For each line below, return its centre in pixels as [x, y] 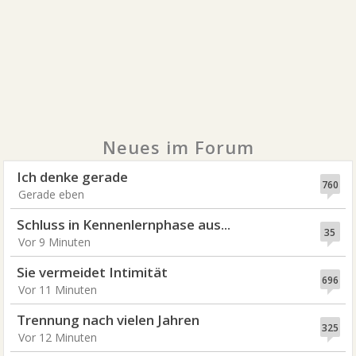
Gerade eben [52, 194]
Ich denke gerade [73, 177]
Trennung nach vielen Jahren [108, 320]
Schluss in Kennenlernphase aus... [124, 224]
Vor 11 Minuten [58, 290]
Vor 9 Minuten [55, 242]
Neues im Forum [178, 147]
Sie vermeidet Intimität [93, 272]
